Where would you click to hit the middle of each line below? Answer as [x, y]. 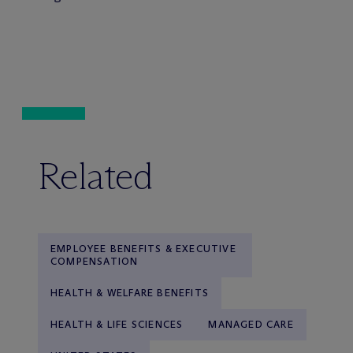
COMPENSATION [95, 261]
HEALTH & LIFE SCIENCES [117, 324]
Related [96, 176]
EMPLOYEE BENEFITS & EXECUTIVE [143, 248]
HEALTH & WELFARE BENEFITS [130, 292]
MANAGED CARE [251, 324]
